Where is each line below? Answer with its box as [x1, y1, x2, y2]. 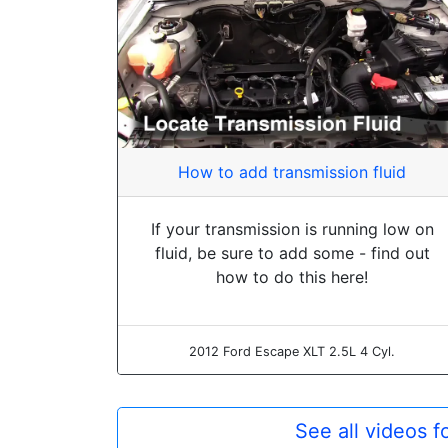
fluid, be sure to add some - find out [154, 242, 430, 263]
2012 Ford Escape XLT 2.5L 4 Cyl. [189, 343, 395, 359]
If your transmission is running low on [150, 218, 434, 239]
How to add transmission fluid [178, 161, 406, 182]
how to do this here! [216, 266, 368, 287]
